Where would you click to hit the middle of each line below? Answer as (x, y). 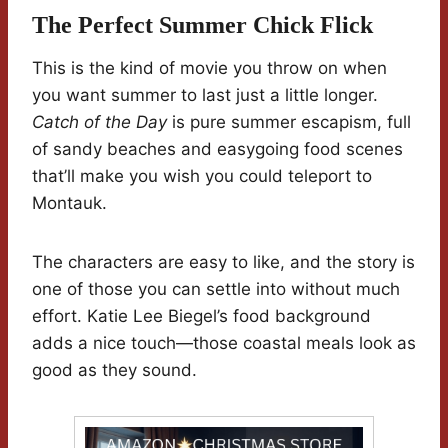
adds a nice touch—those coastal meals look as (224, 343)
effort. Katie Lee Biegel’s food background (201, 316)
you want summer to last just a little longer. (205, 95)
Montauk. (69, 203)
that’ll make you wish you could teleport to (202, 176)
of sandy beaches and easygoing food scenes (217, 149)
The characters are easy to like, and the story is (223, 262)
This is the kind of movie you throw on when (209, 68)
